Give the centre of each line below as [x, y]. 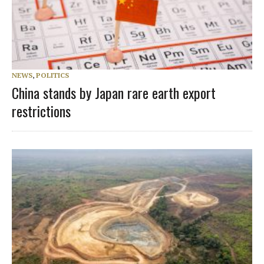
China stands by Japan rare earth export [114, 93]
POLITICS [52, 75]
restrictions [41, 111]
